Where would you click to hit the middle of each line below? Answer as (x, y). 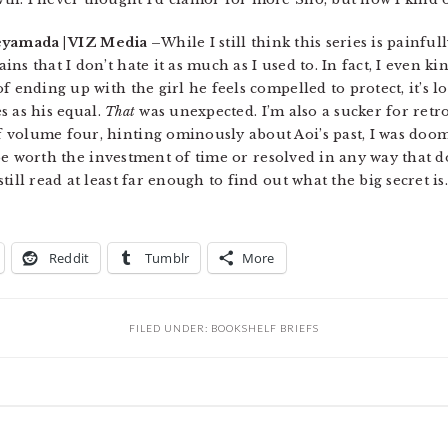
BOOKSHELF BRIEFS (265, 328)
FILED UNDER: (170, 328)
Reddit (69, 258)
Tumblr (167, 258)
